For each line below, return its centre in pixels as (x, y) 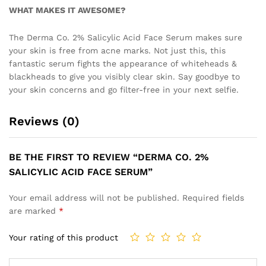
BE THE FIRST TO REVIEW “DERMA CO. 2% (109, 157)
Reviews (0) (44, 121)
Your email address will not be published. (94, 197)
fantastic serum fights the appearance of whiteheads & (123, 63)
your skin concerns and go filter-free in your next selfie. (124, 89)
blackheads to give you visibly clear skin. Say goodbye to (124, 76)
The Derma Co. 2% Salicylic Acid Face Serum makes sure (126, 37)
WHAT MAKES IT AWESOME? (67, 10)
